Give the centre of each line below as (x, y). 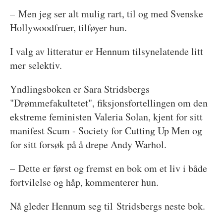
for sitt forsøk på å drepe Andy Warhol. (88, 144)
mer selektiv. (36, 65)
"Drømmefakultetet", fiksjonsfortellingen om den (109, 103)
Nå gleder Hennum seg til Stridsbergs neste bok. (107, 206)
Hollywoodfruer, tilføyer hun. (68, 27)
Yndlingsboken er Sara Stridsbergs (80, 89)
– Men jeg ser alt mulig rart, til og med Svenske (106, 13)
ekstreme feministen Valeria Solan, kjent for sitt (106, 116)
